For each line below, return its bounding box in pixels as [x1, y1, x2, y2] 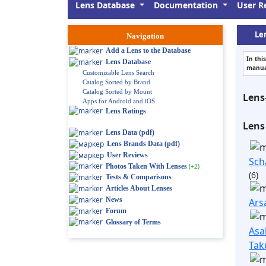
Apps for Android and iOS [83, 97, 155, 104]
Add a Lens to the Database [106, 46, 191, 55]
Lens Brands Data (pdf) [107, 140, 180, 148]
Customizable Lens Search [83, 68, 154, 76]
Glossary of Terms [106, 217, 161, 226]
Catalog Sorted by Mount [83, 87, 152, 95]
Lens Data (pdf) [106, 128, 154, 137]
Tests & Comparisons [106, 173, 172, 182]
